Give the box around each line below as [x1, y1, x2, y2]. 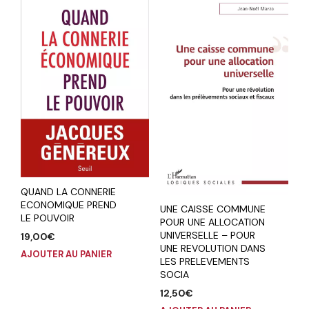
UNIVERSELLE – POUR [159, 229, 255, 241]
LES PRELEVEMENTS [159, 255, 250, 268]
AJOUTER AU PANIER [21, 248, 112, 261]
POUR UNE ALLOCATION [159, 216, 265, 228]
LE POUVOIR [21, 212, 74, 225]
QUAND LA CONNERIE [21, 186, 116, 199]
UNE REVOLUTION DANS [159, 242, 266, 255]
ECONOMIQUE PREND [21, 199, 117, 212]
